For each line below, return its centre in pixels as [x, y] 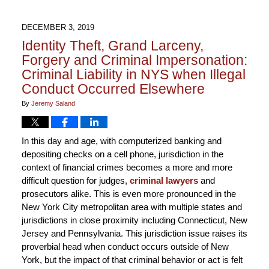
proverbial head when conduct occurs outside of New [125, 247]
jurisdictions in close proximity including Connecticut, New [134, 220]
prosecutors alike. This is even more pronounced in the [128, 194]
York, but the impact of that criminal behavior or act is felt [132, 260]
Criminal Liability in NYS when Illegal [133, 75]
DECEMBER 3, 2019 [58, 28]
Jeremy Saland [53, 104]
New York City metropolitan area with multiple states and [131, 207]
